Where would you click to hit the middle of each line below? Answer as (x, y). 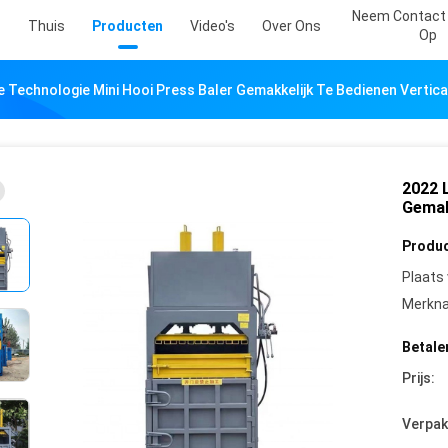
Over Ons (291, 26)
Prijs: (418, 378)
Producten (127, 26)
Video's (212, 26)
